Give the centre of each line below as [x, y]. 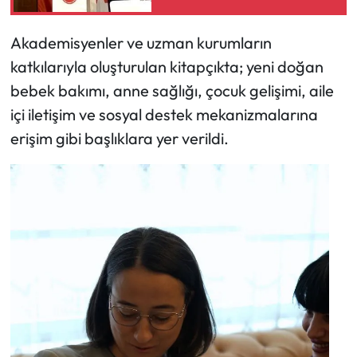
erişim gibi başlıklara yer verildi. [119, 138]
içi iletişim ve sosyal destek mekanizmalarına [164, 114]
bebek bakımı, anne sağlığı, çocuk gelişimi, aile [172, 90]
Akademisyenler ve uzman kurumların [141, 42]
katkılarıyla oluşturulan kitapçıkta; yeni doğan [167, 66]
